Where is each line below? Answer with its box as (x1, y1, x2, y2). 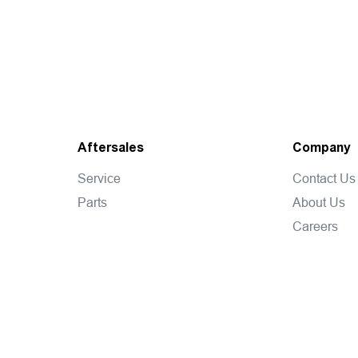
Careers (292, 218, 339, 233)
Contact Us (292, 170, 356, 185)
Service (77, 170, 121, 185)
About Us (292, 194, 346, 209)
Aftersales (77, 137, 144, 157)
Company (292, 137, 352, 157)
